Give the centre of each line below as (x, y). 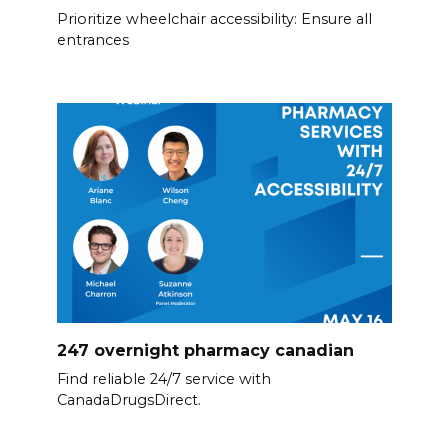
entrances (92, 40)
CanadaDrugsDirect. (128, 400)
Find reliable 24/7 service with (163, 379)
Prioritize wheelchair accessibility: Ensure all (214, 19)
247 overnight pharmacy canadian (205, 350)
